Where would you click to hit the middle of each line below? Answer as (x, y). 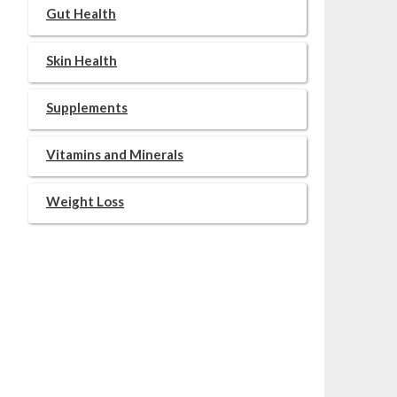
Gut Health (81, 13)
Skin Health (82, 60)
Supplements (87, 107)
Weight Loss (85, 201)
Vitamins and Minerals (115, 154)
